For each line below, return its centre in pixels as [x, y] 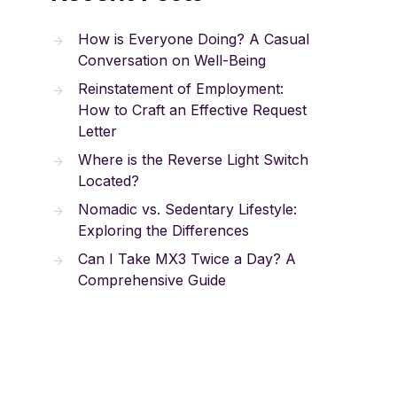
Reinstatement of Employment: [181, 89]
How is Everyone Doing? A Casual [194, 39]
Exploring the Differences [163, 230]
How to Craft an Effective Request [192, 110]
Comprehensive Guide [152, 280]
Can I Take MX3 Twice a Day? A [187, 259]
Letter [97, 131]
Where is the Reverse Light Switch [193, 160]
